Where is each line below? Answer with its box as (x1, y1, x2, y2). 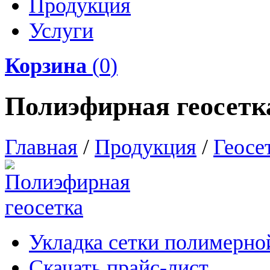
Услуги (29, 19, 93, 43)
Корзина (5, 54, 87, 78)
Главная (5, 134, 78, 159)
